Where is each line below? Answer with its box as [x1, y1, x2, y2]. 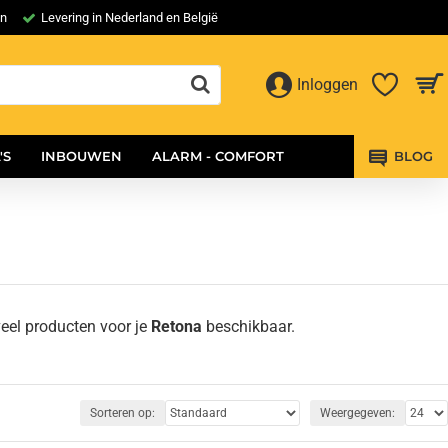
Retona [151, 317, 202, 336]
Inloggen [297, 75, 358, 94]
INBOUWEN [41, 148, 122, 164]
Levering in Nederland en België [41, 10, 218, 25]
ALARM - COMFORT [152, 148, 284, 164]
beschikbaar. [202, 317, 295, 336]
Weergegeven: [320, 406, 395, 420]
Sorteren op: [90, 406, 155, 420]
